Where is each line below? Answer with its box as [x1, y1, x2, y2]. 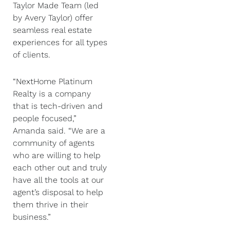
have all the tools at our [13, 175, 104, 185]
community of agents [13, 138, 94, 148]
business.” [13, 212, 53, 222]
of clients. [13, 50, 53, 60]
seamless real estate [13, 25, 92, 35]
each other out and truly [13, 163, 107, 173]
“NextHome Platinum [13, 76, 92, 87]
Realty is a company [13, 89, 91, 99]
